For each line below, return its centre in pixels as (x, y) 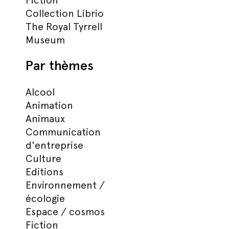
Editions (45, 172)
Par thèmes (60, 65)
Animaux (45, 119)
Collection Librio (65, 13)
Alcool (40, 92)
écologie (45, 198)
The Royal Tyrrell (64, 27)
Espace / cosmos (65, 212)
